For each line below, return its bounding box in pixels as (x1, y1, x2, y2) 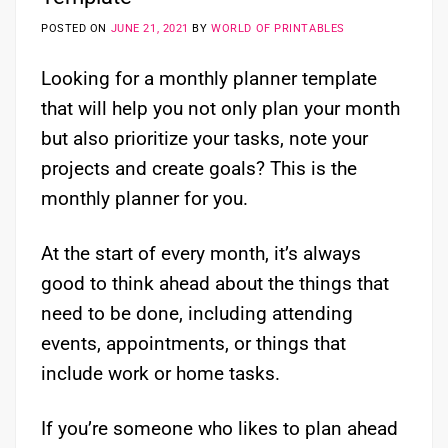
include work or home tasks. (41, 361, 280, 385)
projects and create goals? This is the (41, 156, 357, 180)
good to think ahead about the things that (41, 271, 389, 295)
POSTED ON (41, 22, 111, 36)
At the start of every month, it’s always (41, 241, 361, 265)
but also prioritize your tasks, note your (41, 126, 368, 150)
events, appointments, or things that (41, 331, 346, 355)
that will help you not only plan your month (41, 96, 400, 120)
